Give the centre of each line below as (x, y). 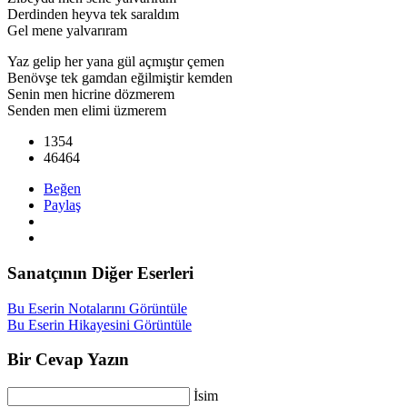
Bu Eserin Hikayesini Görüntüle (99, 324)
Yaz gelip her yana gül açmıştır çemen (116, 62)
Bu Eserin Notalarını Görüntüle (97, 308)
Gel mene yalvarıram (67, 31)
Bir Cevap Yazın (68, 360)
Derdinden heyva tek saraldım (93, 15)
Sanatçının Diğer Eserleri (100, 273)
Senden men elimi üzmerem (87, 111)
